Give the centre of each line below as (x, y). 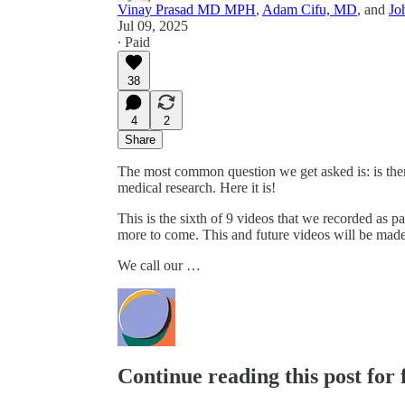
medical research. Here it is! (197, 188)
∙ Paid (134, 42)
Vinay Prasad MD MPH (187, 10)
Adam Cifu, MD (310, 10)
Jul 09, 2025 (153, 26)
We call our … (159, 266)
